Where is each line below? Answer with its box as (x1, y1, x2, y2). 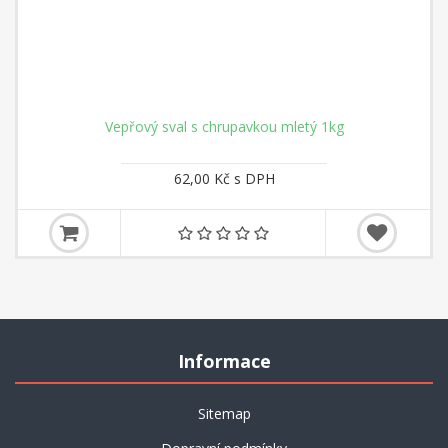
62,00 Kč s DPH (173, 168, 275, 188)
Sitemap (197, 403, 251, 423)
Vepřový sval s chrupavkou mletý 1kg (104, 116, 344, 136)
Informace (177, 348, 271, 373)
